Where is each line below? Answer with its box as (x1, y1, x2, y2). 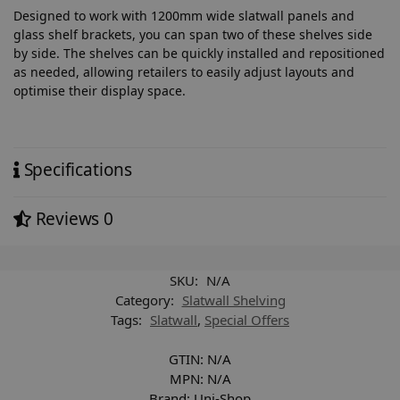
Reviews (30, 207, 104, 231)
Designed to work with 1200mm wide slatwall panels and (13, 6, 354, 24)
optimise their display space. (13, 81, 186, 99)
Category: (114, 291, 178, 310)
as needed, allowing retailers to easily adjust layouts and (13, 62, 354, 80)
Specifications (19, 158, 132, 182)
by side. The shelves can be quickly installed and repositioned (13, 44, 385, 62)
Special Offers (204, 311, 289, 329)
